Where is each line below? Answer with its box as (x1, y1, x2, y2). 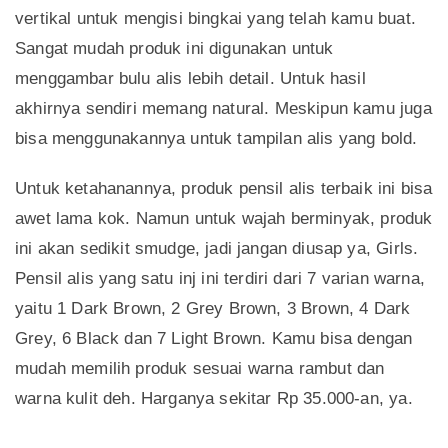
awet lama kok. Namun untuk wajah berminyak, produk (15, 209, 433, 229)
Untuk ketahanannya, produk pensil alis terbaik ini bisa (15, 179, 433, 199)
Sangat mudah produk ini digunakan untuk (15, 39, 334, 59)
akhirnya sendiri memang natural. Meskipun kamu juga (15, 99, 432, 119)
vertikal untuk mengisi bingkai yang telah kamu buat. (15, 9, 416, 29)
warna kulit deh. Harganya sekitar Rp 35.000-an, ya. (15, 389, 413, 409)
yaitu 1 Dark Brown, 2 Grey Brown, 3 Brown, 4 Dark (15, 299, 411, 319)
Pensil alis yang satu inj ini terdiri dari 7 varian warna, (15, 269, 425, 289)
